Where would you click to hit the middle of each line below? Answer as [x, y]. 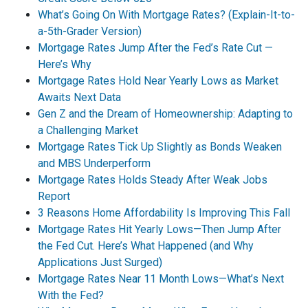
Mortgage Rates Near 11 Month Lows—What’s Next [161, 278]
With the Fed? [71, 295]
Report [54, 196]
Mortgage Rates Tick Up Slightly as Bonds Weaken [160, 146]
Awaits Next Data [79, 97]
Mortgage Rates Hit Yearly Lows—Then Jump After [159, 229]
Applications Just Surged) [100, 262]
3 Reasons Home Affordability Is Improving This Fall [164, 212]
